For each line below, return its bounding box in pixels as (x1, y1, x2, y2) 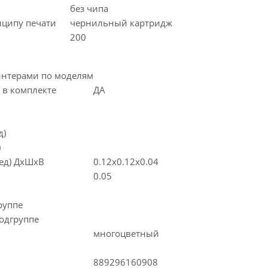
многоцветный (93, 227, 159, 239)
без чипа (70, 2, 108, 14)
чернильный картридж (70, 17, 172, 29)
